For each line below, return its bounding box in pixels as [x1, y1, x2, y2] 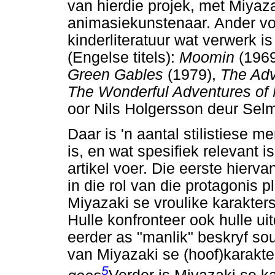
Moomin [179, 49, 239, 66]
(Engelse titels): [68, 49, 179, 66]
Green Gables [68, 66, 168, 83]
